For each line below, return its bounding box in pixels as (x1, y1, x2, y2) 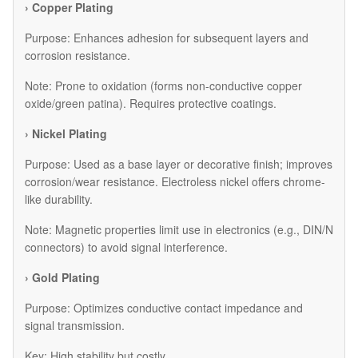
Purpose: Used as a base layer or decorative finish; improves (25, 155, 332, 172)
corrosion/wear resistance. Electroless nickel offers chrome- (25, 173, 325, 189)
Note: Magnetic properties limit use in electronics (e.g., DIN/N (25, 221, 333, 237)
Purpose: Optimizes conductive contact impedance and (25, 299, 303, 316)
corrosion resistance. (25, 46, 130, 63)
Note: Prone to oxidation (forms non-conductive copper (25, 77, 302, 93)
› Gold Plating (25, 268, 100, 285)
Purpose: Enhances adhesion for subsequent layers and (25, 29, 308, 46)
